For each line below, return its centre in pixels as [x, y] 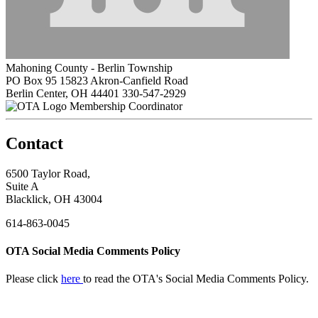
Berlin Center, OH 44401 [62, 93]
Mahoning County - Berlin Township [89, 67]
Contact [34, 143]
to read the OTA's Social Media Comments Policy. [196, 279]
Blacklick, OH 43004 [54, 199]
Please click [33, 279]
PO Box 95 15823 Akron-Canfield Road [97, 80]
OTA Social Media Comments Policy [93, 251]
